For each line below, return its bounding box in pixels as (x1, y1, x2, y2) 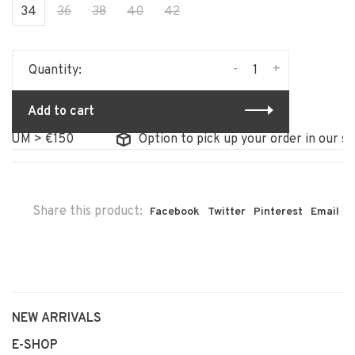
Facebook (150, 204, 200, 219)
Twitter (208, 204, 246, 219)
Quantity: (29, 62, 82, 78)
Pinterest (254, 204, 303, 219)
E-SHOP (12, 337, 58, 353)
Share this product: (32, 203, 143, 219)
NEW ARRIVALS (12, 310, 101, 326)
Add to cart (28, 103, 94, 120)
